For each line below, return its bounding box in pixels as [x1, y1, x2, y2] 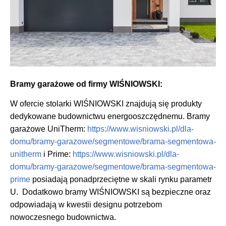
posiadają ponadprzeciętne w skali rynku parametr [30, 175, 212, 184]
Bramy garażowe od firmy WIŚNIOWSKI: [10, 79, 162, 88]
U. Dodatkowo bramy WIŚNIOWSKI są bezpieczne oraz [10, 188, 211, 197]
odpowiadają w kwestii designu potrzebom [10, 200, 162, 209]
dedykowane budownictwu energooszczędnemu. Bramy [10, 112, 210, 121]
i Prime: [41, 150, 73, 159]
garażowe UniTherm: [10, 125, 87, 134]
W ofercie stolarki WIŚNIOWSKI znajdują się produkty [10, 99, 202, 108]
